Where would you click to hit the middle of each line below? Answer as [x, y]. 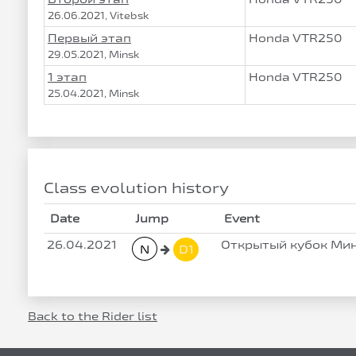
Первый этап [89, 38]
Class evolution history [136, 188]
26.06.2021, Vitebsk [99, 15]
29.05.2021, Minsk [94, 54]
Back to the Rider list [93, 316]
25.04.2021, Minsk [94, 93]
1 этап [67, 77]
